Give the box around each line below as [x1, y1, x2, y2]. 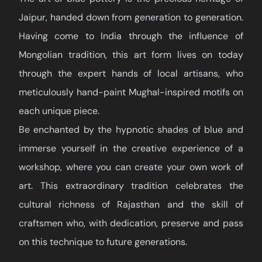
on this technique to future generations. [19, 236, 187, 248]
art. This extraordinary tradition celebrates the [19, 180, 243, 192]
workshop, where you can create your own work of [19, 161, 243, 173]
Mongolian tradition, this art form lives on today [19, 49, 243, 61]
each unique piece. [19, 105, 99, 117]
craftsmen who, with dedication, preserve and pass [19, 217, 243, 229]
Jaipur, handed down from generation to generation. [19, 11, 243, 23]
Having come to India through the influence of [19, 30, 243, 42]
